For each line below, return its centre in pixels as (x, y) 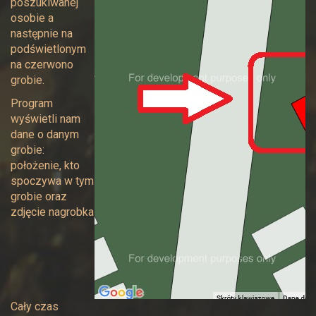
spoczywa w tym (52, 181)
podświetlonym (48, 49)
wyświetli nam (45, 119)
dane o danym (45, 134)
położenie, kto (45, 165)
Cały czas (35, 306)
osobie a (32, 18)
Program (32, 103)
